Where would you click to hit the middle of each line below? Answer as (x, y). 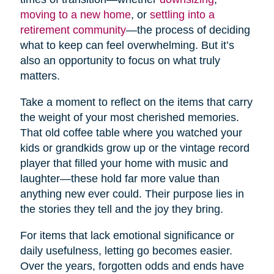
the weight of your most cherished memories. (129, 117)
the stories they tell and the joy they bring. (121, 209)
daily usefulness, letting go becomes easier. (126, 250)
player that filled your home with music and (124, 163)
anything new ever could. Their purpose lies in (132, 194)
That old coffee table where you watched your (131, 132)
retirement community (73, 30)
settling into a (182, 14)
